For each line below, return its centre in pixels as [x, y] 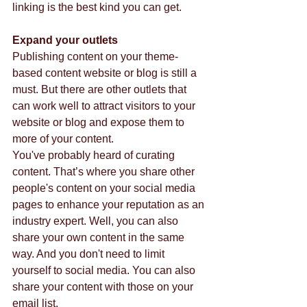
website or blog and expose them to [100, 122]
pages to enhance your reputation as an [110, 205]
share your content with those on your [104, 287]
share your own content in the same [100, 237]
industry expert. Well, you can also [97, 221]
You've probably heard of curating [95, 155]
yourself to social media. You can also [105, 270]
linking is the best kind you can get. [98, 7]
